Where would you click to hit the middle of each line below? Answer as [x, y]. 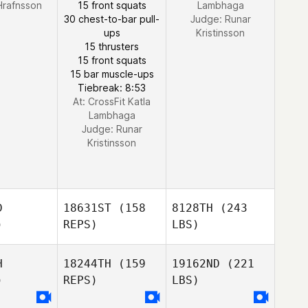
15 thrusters [112, 46]
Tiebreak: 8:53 [112, 88]
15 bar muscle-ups [112, 74]
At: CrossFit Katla [112, 101]
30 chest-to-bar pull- [112, 19]
